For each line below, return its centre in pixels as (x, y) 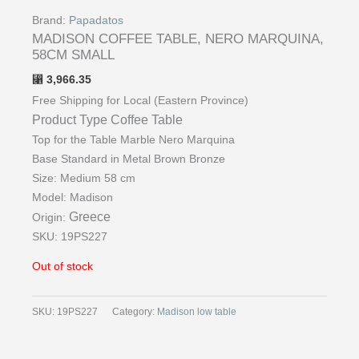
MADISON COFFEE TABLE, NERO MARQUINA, (178, 39)
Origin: (50, 217)
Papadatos (96, 21)
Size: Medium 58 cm (84, 178)
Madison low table (197, 311)
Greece (90, 216)
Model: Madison (73, 197)
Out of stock (63, 267)
